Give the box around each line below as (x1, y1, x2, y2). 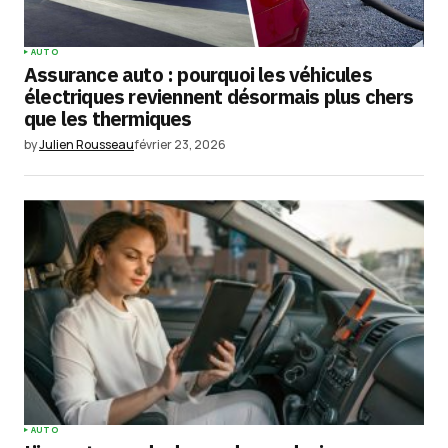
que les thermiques (24, 105, 192, 132)
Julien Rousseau (39, 136, 134, 153)
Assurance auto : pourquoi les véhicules (24, 61, 372, 88)
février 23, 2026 (134, 136, 226, 153)
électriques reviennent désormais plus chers (24, 83, 414, 110)
